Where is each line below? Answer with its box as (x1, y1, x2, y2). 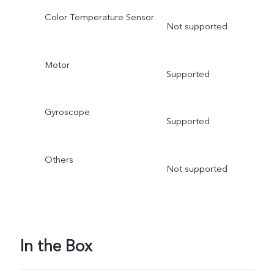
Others (44, 154, 73, 166)
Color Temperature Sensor (44, 10, 154, 23)
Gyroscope (44, 106, 90, 119)
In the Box (20, 235, 92, 257)
